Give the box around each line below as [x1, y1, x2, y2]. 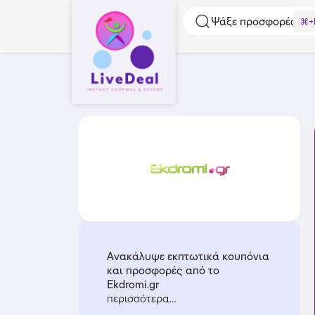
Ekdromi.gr [107, 276, 159, 292]
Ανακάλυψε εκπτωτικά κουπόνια [107, 248, 269, 264]
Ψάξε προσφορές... [211, 13, 304, 30]
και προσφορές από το [107, 262, 219, 278]
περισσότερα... [107, 290, 176, 307]
